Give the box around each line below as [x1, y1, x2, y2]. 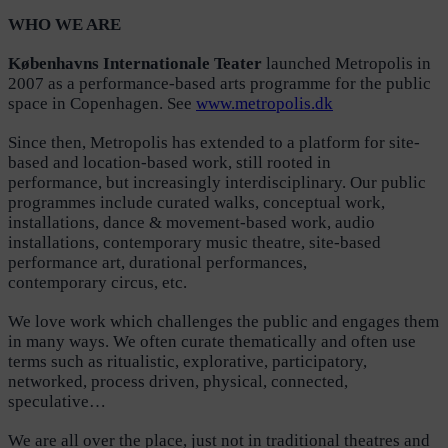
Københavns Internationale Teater [8, 53, 262, 73]
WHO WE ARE [8, 14, 121, 34]
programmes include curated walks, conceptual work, [8, 192, 385, 212]
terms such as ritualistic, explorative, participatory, [8, 351, 367, 371]
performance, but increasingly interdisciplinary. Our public [8, 172, 426, 192]
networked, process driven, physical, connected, [8, 371, 348, 391]
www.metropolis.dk [196, 93, 333, 113]
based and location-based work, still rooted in [8, 152, 331, 172]
